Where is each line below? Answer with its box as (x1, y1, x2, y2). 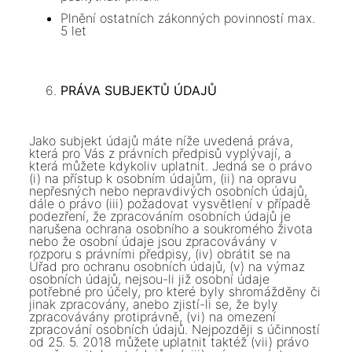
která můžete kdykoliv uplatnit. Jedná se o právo (29, 157, 313, 174)
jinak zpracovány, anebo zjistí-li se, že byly (29, 295, 279, 312)
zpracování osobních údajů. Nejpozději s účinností (29, 321, 321, 337)
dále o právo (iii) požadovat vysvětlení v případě (29, 195, 311, 211)
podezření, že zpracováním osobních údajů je (29, 207, 291, 224)
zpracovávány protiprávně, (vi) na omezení (29, 308, 277, 324)
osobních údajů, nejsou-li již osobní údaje (29, 270, 270, 287)
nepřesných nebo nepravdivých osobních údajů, (29, 182, 308, 199)
